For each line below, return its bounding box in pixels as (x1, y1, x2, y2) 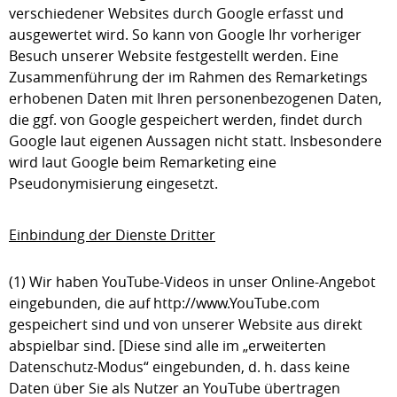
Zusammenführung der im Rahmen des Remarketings (9, 67, 368, 87)
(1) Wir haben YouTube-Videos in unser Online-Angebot (9, 272, 376, 292)
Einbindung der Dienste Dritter (9, 225, 215, 245)
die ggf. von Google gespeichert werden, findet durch (9, 110, 362, 129)
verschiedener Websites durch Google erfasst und (9, 4, 344, 23)
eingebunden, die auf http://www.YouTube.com (9, 293, 320, 313)
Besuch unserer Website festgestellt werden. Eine (9, 46, 339, 66)
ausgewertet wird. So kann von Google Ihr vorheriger (9, 25, 362, 44)
